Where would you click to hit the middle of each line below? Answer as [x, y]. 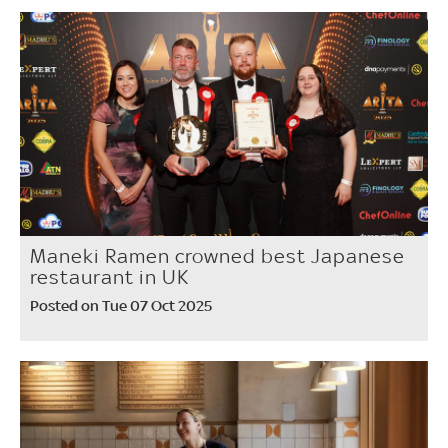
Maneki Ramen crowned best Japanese [217, 255]
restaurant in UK [109, 276]
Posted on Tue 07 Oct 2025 [121, 305]
